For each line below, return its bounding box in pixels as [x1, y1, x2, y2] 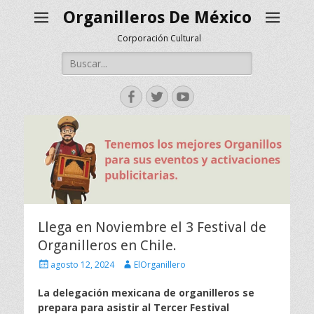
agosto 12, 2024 [50, 258, 114, 271]
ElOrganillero [134, 258, 186, 271]
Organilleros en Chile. [38, 236, 177, 254]
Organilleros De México [62, 8, 252, 27]
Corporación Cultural [116, 32, 201, 44]
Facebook [137, 89, 192, 103]
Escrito [37, 257, 64, 269]
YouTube [189, 89, 240, 103]
